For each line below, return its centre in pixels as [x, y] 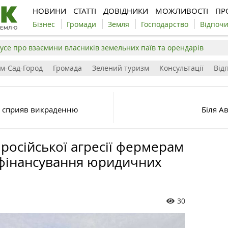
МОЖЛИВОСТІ [182, 11]
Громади [81, 24]
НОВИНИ [49, 11]
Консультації [181, 68]
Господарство [165, 24]
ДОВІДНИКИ [126, 11]
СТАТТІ [85, 11]
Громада [67, 68]
